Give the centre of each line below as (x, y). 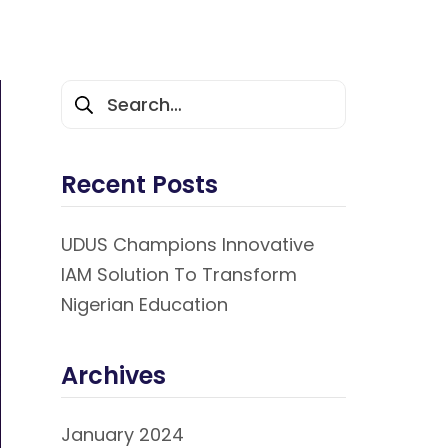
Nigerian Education (144, 304)
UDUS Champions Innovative (187, 244)
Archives (113, 375)
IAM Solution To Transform (179, 274)
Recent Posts (139, 184)
